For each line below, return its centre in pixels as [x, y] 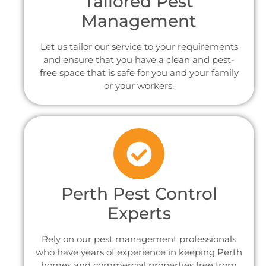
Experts [139, 213]
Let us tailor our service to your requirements [139, 47]
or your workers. [139, 86]
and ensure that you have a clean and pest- [139, 60]
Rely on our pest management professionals [139, 239]
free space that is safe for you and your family [139, 73]
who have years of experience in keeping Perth [139, 252]
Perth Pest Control [139, 194]
